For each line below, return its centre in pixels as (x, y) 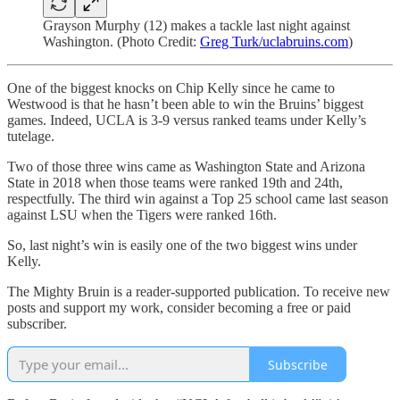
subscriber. (37, 324)
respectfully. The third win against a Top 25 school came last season (198, 199)
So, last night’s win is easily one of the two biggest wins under (182, 246)
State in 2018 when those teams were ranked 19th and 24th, (175, 183)
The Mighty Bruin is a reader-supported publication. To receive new (199, 292)
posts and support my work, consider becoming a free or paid (179, 308)
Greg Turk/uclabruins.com (274, 42)
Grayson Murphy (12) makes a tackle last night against (196, 26)
